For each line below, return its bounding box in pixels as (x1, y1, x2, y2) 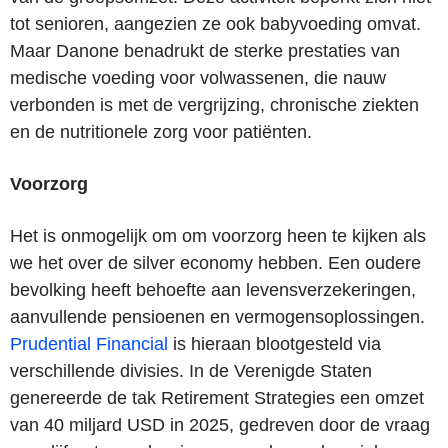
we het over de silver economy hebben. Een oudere (10, 252, 421, 273)
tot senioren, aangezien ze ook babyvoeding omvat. (10, 13, 421, 34)
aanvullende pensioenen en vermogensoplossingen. (10, 306, 425, 327)
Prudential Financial (10, 333, 168, 354)
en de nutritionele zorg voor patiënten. (10, 121, 312, 142)
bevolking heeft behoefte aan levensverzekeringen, (10, 279, 416, 300)
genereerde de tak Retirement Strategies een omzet (10, 387, 424, 408)
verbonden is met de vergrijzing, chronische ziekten (10, 94, 419, 115)
